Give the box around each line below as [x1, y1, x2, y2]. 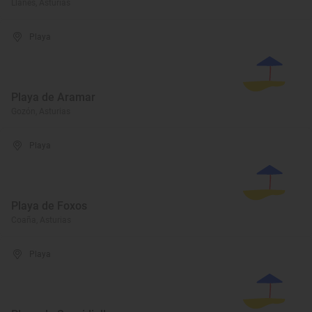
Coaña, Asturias [11, 215, 71, 225]
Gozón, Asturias [11, 107, 70, 116]
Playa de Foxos [11, 199, 87, 212]
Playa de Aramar [11, 91, 95, 104]
